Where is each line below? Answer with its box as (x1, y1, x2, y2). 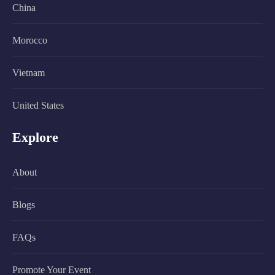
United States (12, 100, 64, 111)
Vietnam (12, 68, 45, 79)
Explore (12, 130, 58, 145)
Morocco (12, 35, 47, 46)
